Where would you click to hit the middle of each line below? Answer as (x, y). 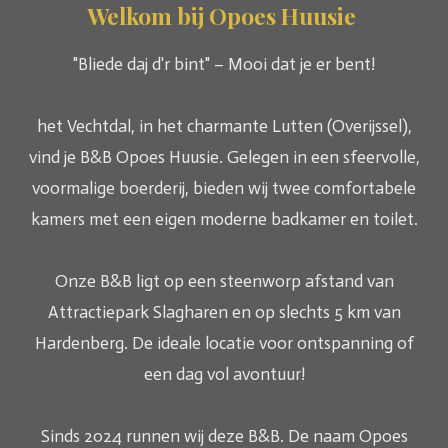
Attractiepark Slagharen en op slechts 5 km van (224, 313)
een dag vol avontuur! (224, 375)
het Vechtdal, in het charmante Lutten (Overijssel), (224, 127)
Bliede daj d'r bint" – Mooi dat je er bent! (226, 65)
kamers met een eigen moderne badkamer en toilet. (224, 220)
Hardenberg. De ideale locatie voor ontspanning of (224, 344)
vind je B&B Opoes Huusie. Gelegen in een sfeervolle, (224, 158)
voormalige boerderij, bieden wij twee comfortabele (224, 189)
